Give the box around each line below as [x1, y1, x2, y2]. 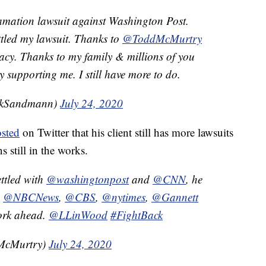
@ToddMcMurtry [122, 31, 202, 46]
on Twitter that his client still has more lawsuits [20, 125, 233, 140]
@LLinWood [49, 207, 107, 223]
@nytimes [102, 189, 145, 205]
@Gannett [151, 189, 198, 205]
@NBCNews [3, 189, 59, 205]
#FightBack [110, 207, 163, 223]
